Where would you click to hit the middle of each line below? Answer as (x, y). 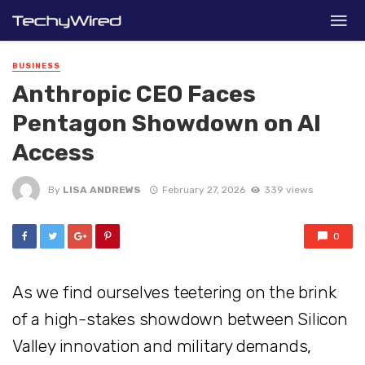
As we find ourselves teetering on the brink (174, 292)
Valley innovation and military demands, (162, 346)
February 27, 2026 (203, 189)
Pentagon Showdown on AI (167, 123)
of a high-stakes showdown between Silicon (180, 319)
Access (53, 153)
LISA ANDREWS (102, 189)
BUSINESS (36, 66)
